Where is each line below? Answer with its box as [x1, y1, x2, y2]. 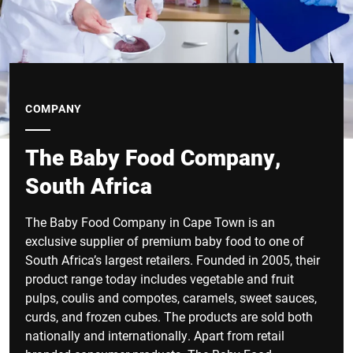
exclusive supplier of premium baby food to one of [25, 232, 304, 249]
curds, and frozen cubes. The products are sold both [25, 308, 313, 325]
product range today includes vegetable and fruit [25, 270, 294, 287]
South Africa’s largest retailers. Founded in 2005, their [25, 251, 320, 268]
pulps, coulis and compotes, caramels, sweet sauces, [25, 289, 317, 306]
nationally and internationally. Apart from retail [25, 327, 284, 344]
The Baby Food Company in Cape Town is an [25, 214, 275, 230]
